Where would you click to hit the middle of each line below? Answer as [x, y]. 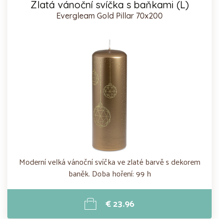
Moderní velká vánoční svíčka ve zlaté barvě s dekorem [109, 161]
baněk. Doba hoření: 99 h [109, 173]
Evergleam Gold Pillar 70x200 [109, 15]
